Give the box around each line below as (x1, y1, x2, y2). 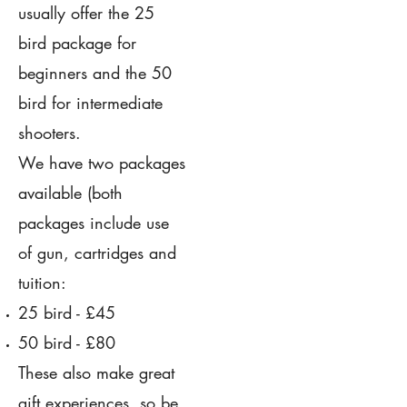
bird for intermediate (18, 91, 163, 114)
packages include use (18, 211, 169, 233)
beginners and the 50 (18, 61, 172, 84)
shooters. (18, 121, 81, 144)
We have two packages (18, 151, 185, 174)
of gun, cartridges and (18, 241, 176, 263)
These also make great (18, 361, 174, 383)
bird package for (18, 31, 136, 54)
